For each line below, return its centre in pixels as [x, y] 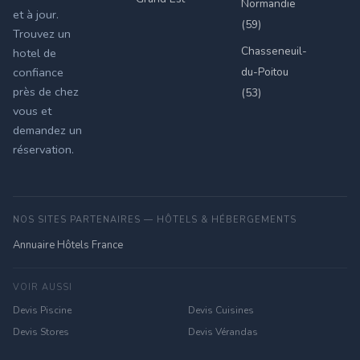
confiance [38, 73]
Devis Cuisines [221, 311]
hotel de [35, 53]
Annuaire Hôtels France [68, 245]
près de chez [46, 92]
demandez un [47, 131]
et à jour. [36, 15]
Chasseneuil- [274, 51]
